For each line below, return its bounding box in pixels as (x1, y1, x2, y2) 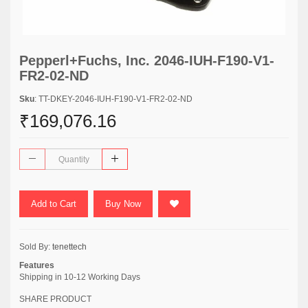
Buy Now (105, 199, 141, 209)
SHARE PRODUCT (19, 294, 91, 304)
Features (19, 261, 54, 270)
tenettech (52, 242, 87, 252)
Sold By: (19, 242, 52, 252)
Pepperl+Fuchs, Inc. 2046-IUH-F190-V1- (19, 53, 274, 68)
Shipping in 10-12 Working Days (19, 272, 140, 282)
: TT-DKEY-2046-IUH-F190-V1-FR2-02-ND (34, 94, 192, 104)
